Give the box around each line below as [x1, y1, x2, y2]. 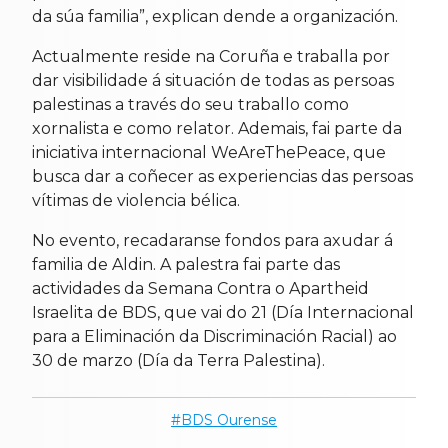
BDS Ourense [181, 411, 277, 430]
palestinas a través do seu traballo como [32, 95, 349, 115]
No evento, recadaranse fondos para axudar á [32, 231, 393, 251]
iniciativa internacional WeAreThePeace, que [32, 143, 386, 163]
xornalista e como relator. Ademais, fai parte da [32, 119, 402, 139]
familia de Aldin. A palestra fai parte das [32, 255, 340, 275]
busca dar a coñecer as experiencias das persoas [32, 167, 413, 187]
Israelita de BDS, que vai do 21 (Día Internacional [32, 303, 414, 323]
